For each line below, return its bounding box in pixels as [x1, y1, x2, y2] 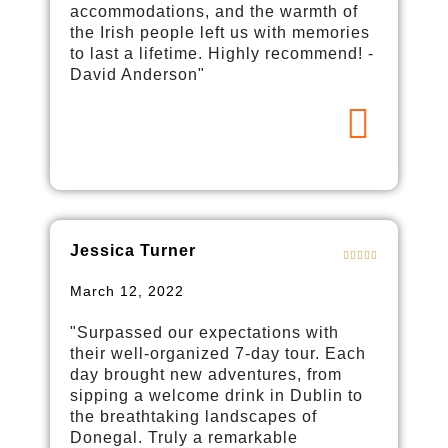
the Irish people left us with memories [70, 23, 370, 41]
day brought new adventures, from [70, 365, 342, 383]
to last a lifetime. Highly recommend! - [70, 44, 374, 62]
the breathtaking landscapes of [70, 407, 317, 425]
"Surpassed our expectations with [70, 323, 339, 341]
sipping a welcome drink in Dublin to [70, 386, 363, 404]
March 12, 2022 [70, 282, 184, 299]
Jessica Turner [70, 241, 196, 259]
